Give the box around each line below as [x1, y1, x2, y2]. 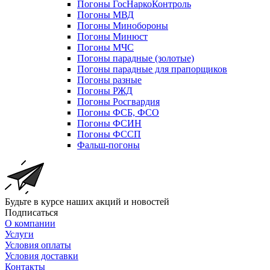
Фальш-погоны [77, 139, 140, 150]
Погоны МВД [77, 9, 134, 20]
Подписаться [5, 207, 58, 218]
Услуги [5, 228, 34, 239]
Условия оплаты [5, 239, 71, 250]
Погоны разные [77, 74, 142, 85]
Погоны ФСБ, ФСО [77, 107, 159, 118]
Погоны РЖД [77, 85, 133, 96]
